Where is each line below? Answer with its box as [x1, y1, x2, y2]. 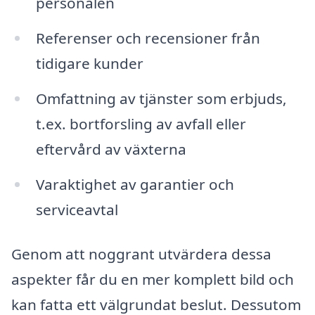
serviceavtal [35, 199, 118, 219]
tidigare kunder [35, 53, 143, 73]
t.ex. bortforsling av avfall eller [35, 113, 246, 134]
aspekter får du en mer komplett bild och [11, 269, 294, 290]
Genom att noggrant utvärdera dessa [11, 244, 271, 264]
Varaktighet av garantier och [35, 174, 234, 194]
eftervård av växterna [35, 139, 186, 159]
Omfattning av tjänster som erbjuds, [35, 88, 287, 108]
